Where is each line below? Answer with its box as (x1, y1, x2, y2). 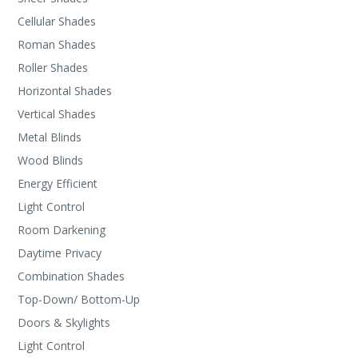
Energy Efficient (18, 176, 98, 191)
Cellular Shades (18, 14, 97, 29)
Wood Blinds (18, 153, 84, 168)
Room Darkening (18, 222, 106, 237)
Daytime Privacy (18, 245, 102, 261)
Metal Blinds (18, 129, 82, 145)
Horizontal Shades (18, 83, 113, 98)
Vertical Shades (18, 106, 97, 121)
